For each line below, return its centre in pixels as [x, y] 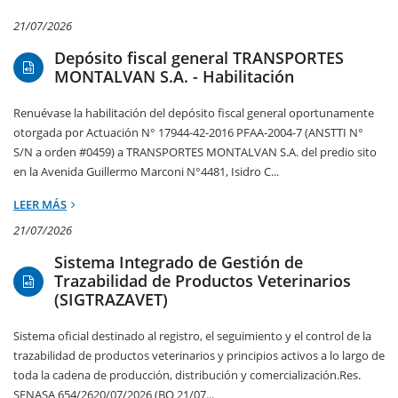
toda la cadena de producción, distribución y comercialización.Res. [187, 375]
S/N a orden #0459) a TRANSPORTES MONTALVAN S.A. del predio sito [195, 152]
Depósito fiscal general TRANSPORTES [199, 58]
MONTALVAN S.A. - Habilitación [174, 77]
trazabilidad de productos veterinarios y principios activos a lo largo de [199, 356]
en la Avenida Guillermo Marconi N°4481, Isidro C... [146, 172]
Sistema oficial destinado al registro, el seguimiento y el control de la [192, 336]
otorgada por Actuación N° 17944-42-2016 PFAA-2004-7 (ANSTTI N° [188, 133]
